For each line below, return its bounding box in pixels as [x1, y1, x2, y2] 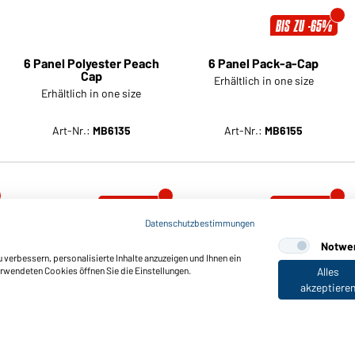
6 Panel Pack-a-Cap [208, 55, 319, 71]
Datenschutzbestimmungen [145, 217, 254, 228]
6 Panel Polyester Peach [23, 55, 159, 71]
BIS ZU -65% [276, 16, 333, 35]
